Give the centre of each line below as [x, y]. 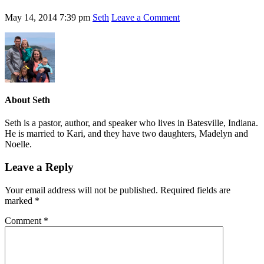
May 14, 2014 [31, 17]
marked [20, 200]
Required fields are [195, 190]
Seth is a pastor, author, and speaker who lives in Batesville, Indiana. [131, 123]
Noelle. [18, 144]
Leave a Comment [146, 17]
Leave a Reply [39, 167]
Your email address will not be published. [81, 190]
